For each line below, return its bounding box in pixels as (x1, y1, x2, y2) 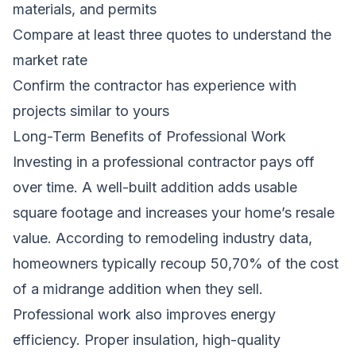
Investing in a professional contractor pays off (13, 153, 315, 170)
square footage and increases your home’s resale (13, 203, 335, 221)
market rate (13, 51, 87, 68)
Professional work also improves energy (13, 305, 276, 323)
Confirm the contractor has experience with (13, 76, 296, 94)
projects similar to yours (13, 102, 169, 119)
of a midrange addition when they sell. (13, 280, 263, 297)
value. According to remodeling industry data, (13, 229, 312, 246)
